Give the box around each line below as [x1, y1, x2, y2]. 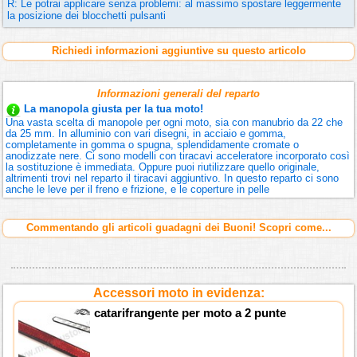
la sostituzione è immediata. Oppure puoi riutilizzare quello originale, [6, 161, 320, 174]
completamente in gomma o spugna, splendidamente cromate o [6, 139, 300, 151]
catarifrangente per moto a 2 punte [93, 306, 286, 320]
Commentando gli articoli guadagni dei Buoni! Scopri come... [25, 222, 331, 234]
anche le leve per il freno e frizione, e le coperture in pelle [6, 183, 270, 196]
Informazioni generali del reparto [97, 88, 260, 100]
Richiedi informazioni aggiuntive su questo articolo [51, 45, 306, 57]
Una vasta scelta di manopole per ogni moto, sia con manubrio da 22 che [6, 116, 343, 129]
